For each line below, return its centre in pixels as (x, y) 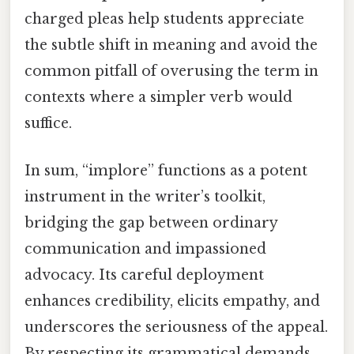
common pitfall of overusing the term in (171, 72)
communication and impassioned (145, 249)
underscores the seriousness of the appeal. (176, 327)
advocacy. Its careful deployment (144, 275)
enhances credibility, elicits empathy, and (172, 301)
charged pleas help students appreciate (164, 19)
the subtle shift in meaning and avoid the (171, 45)
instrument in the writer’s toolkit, (145, 196)
